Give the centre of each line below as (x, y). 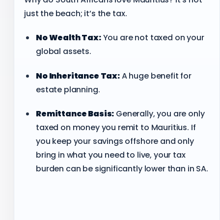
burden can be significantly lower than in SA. (122, 169)
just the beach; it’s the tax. (76, 13)
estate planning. (68, 89)
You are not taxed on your (152, 38)
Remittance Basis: (75, 114)
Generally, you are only (159, 114)
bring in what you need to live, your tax (110, 155)
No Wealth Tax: (68, 38)
